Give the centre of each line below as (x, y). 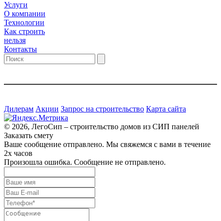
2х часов (18, 153)
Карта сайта (166, 109)
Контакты (20, 49)
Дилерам (19, 109)
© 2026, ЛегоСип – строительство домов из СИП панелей (102, 126)
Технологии (24, 22)
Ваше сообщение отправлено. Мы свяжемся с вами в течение (107, 144)
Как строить (24, 31)
